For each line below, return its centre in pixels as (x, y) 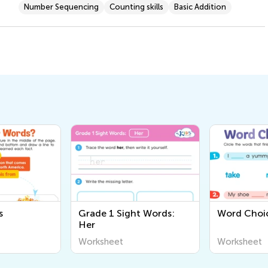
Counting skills (136, 7)
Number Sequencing (61, 7)
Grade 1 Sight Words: (127, 213)
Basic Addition (200, 7)
